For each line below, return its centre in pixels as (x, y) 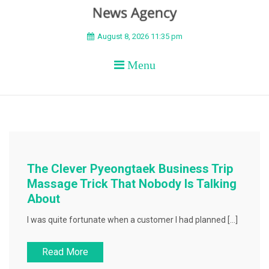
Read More (65, 252)
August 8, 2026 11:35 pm (140, 36)
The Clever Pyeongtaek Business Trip (130, 169)
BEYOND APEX (108, 44)
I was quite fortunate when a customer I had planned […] (132, 220)
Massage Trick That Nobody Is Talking (132, 184)
